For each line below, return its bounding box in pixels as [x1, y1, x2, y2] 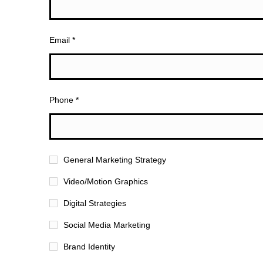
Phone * [49, 95, 79, 104]
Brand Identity [63, 242, 115, 251]
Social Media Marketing [63, 220, 150, 230]
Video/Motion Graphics [63, 177, 148, 186]
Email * [49, 35, 75, 45]
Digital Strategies [63, 198, 126, 208]
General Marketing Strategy [63, 155, 166, 164]
